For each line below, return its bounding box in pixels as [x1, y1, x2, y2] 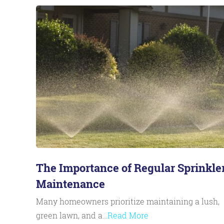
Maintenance [36, 176, 105, 191]
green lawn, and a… [36, 210, 107, 220]
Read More [107, 210, 148, 220]
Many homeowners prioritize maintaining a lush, [36, 196, 219, 206]
